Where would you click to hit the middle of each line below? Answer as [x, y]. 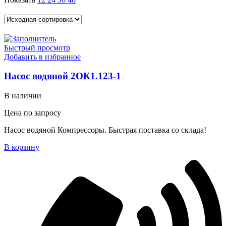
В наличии [23, 96]
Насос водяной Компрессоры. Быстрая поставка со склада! [105, 130]
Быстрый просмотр [37, 47]
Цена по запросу [33, 113]
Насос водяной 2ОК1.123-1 [63, 76]
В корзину [22, 147]
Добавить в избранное [42, 56]
